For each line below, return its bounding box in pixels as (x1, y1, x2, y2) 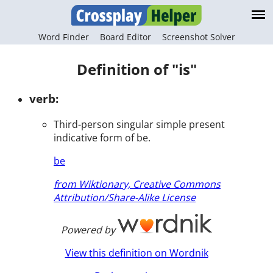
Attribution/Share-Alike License (54, 190, 196, 204)
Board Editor (99, 30, 151, 42)
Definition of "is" (76, 59, 197, 80)
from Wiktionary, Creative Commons (54, 177, 221, 191)
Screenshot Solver (161, 30, 235, 42)
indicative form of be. (54, 130, 151, 144)
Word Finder (38, 30, 89, 42)
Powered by (61, 222, 115, 236)
